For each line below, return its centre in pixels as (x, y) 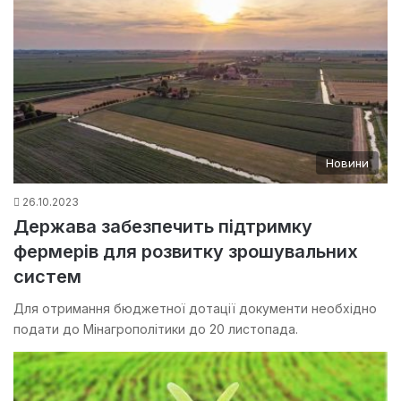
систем (47, 276)
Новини (347, 162)
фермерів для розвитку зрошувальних (186, 251)
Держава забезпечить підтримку (163, 226)
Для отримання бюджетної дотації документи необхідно (195, 308)
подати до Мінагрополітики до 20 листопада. (158, 328)
